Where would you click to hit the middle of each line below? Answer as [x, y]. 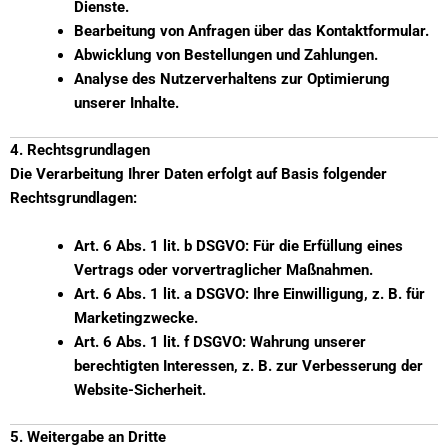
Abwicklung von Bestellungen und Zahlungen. [225, 55]
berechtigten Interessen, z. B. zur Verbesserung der [248, 365]
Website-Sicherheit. [139, 389]
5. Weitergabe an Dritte [88, 436]
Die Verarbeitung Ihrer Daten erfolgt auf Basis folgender [198, 174]
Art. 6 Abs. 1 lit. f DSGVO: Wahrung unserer [219, 341]
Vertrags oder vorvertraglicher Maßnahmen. [223, 269]
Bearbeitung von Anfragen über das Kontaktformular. [251, 31]
